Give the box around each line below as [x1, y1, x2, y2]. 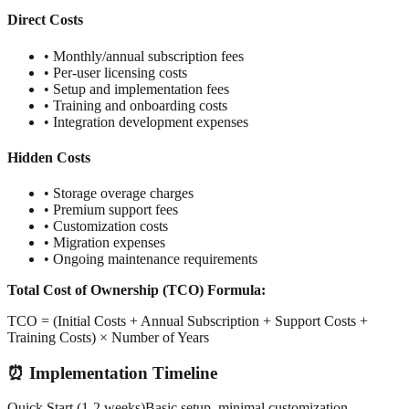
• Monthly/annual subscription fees [44, 47, 244, 64]
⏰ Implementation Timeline [7, 362, 217, 383]
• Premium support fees [44, 202, 178, 218]
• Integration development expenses [44, 113, 248, 130]
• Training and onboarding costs [44, 97, 227, 113]
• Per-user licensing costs [44, 64, 187, 80]
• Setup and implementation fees [44, 80, 229, 97]
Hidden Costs [7, 149, 90, 165]
